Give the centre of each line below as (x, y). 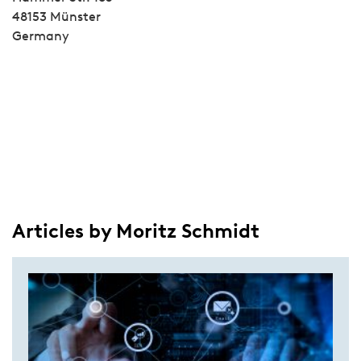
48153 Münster (56, 17)
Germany (41, 36)
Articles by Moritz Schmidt (136, 231)
